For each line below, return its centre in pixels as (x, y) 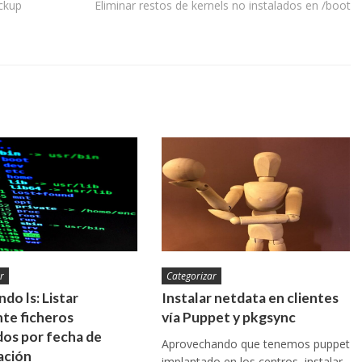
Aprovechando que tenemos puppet (256, 344)
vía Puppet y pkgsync (229, 318)
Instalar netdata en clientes (250, 298)
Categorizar (192, 276)
